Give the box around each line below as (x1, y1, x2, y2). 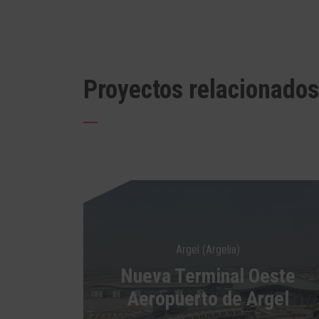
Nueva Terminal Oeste (120, 264, 296, 288)
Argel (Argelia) (176, 243, 240, 256)
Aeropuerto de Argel (127, 287, 289, 310)
